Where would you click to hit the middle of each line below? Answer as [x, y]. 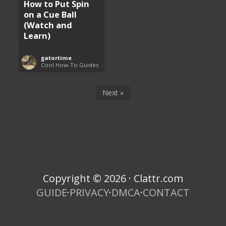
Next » [113, 93]
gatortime [56, 58]
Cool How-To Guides [70, 65]
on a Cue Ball [50, 14]
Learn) [37, 35]
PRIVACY [89, 193]
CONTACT [166, 193]
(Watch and [48, 25]
